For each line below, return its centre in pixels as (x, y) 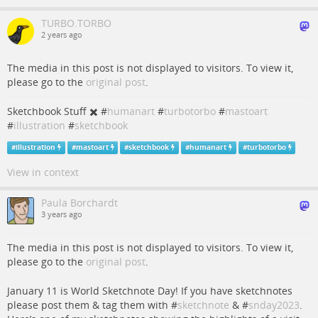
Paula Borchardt (79, 203)
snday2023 (274, 305)
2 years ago (62, 35)
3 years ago (62, 214)
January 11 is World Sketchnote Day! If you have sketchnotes (150, 291)
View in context (43, 172)
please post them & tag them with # (92, 305)
